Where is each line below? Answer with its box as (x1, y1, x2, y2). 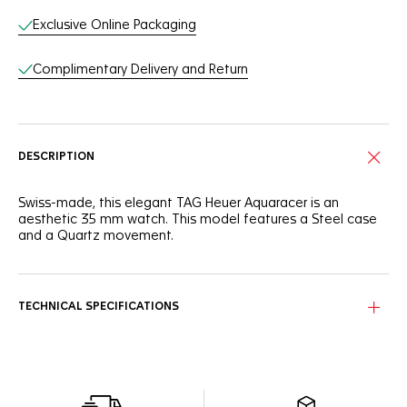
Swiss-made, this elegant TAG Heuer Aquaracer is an (18, 197, 339, 210)
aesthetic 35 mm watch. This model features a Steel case (18, 213, 377, 226)
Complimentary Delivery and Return (33, 63, 248, 76)
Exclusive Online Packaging (33, 19, 196, 32)
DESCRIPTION (18, 152, 94, 163)
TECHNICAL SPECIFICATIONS (18, 302, 179, 313)
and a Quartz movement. (18, 230, 174, 243)
